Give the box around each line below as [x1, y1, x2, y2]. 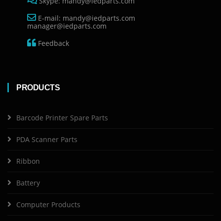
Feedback [36, 38, 69, 48]
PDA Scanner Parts [16, 135, 77, 144]
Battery [16, 178, 40, 187]
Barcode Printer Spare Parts [16, 113, 108, 122]
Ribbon [16, 156, 40, 166]
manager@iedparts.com [27, 21, 107, 31]
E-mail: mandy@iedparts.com [36, 13, 141, 23]
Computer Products [16, 200, 80, 209]
